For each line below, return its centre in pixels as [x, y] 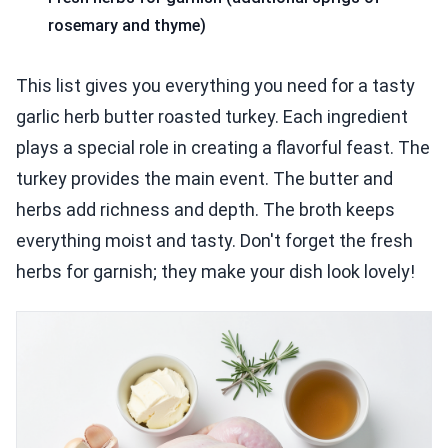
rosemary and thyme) [127, 26]
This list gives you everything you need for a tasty [215, 85]
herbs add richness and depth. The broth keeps [205, 209]
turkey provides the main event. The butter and [204, 178]
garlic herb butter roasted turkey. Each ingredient [212, 116]
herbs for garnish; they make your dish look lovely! [215, 271]
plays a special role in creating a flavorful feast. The [223, 147]
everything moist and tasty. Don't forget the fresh [214, 240]
